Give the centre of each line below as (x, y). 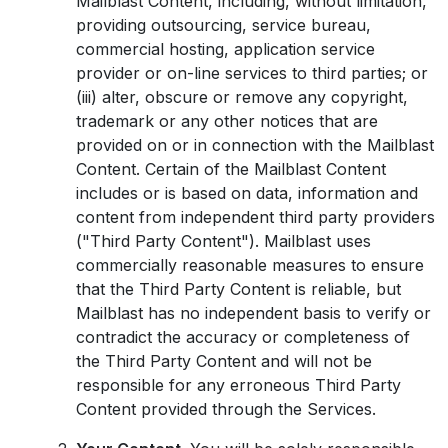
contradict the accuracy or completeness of (243, 337)
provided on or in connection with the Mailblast (255, 145)
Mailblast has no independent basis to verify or (253, 313)
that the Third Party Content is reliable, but (238, 289)
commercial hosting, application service (225, 49)
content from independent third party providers (255, 217)
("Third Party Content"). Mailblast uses (223, 241)
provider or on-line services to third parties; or (252, 73)
